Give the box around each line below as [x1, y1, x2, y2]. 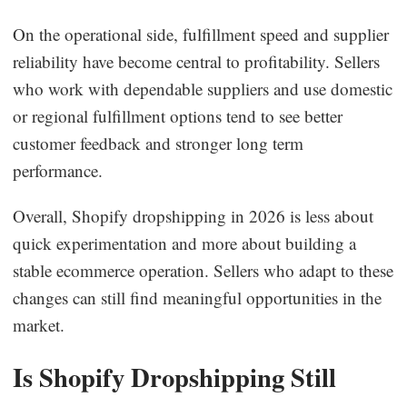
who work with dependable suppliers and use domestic [13, 76, 393, 100]
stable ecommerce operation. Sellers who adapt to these [13, 258, 394, 282]
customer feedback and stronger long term [13, 131, 304, 154]
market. [13, 313, 65, 336]
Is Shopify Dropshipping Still [13, 357, 337, 396]
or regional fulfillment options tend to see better [13, 104, 343, 127]
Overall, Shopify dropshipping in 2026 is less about [13, 203, 374, 227]
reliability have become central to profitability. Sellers [13, 49, 381, 73]
